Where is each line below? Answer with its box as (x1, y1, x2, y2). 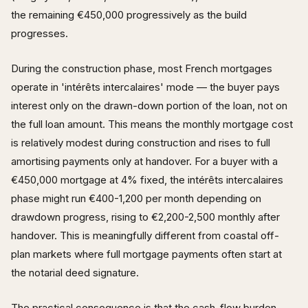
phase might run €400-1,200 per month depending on (11, 191, 261, 205)
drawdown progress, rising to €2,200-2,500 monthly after (11, 210, 280, 223)
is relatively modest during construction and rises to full (11, 135, 270, 149)
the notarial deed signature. (11, 265, 139, 279)
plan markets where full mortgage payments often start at (11, 247, 282, 261)
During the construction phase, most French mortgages (11, 61, 272, 75)
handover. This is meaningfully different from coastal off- (11, 228, 279, 242)
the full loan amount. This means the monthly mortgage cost (11, 117, 293, 131)
